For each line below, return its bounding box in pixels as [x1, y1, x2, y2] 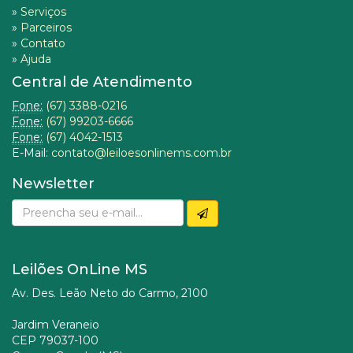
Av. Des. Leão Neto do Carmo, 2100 [12, 286, 208, 301]
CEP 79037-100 [12, 333, 98, 348]
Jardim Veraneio [12, 318, 99, 333]
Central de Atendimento [12, 73, 192, 91]
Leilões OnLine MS [12, 261, 147, 279]
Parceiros [20, 20, 72, 35]
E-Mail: [12, 146, 51, 161]
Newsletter [12, 175, 95, 193]
